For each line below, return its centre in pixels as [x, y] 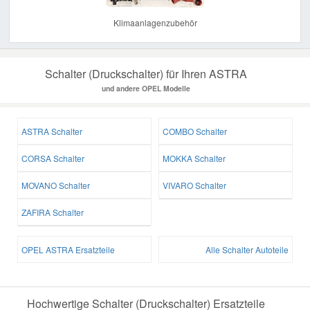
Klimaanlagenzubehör [155, 22]
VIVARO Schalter [194, 185]
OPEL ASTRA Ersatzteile [68, 249]
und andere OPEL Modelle [146, 88]
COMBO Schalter [195, 131]
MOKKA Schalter [194, 158]
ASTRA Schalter [52, 131]
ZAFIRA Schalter [53, 212]
